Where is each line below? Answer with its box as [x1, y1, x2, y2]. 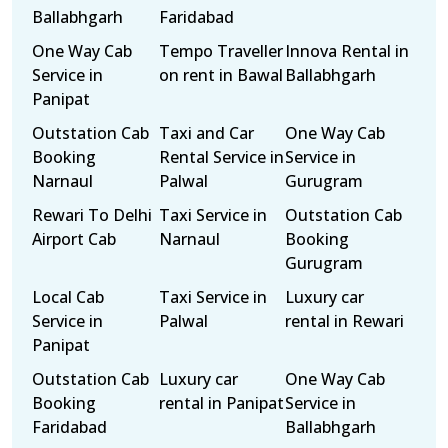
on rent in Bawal [158, 64, 283, 86]
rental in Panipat [158, 392, 284, 414]
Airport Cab [32, 228, 116, 250]
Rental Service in [158, 146, 284, 168]
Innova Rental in [285, 40, 410, 62]
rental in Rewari [285, 310, 405, 332]
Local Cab [32, 286, 104, 308]
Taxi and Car [158, 122, 254, 144]
